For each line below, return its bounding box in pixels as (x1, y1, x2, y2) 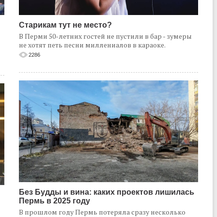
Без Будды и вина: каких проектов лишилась (19, 188, 194, 197)
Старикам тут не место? (19, 21, 112, 30)
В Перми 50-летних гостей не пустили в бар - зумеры (19, 31, 192, 41)
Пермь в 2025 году (19, 197, 90, 205)
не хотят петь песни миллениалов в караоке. (19, 40, 166, 50)
